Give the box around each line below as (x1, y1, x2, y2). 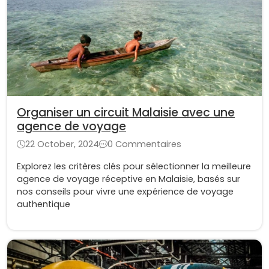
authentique (17, 198, 70, 211)
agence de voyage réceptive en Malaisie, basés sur (17, 173, 240, 186)
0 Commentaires (107, 138, 181, 151)
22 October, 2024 (25, 138, 99, 151)
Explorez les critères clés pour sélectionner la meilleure (17, 160, 251, 173)
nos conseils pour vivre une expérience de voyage (17, 186, 234, 198)
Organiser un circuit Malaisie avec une (17, 104, 235, 121)
